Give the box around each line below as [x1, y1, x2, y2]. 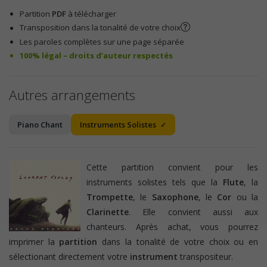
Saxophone [151, 191, 198, 203]
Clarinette [86, 206, 129, 218]
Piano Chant [17, 119, 63, 130]
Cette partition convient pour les [86, 161, 258, 173]
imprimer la [9, 235, 60, 247]
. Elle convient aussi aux [129, 206, 258, 218]
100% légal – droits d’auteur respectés [20, 49, 173, 61]
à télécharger [66, 8, 117, 20]
